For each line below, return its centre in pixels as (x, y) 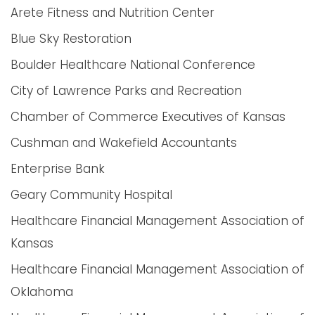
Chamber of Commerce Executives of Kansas (148, 117)
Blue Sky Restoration (71, 39)
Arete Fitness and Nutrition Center (112, 13)
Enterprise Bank (58, 169)
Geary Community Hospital (91, 195)
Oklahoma (42, 292)
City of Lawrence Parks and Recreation (126, 91)
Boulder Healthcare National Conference (133, 65)
